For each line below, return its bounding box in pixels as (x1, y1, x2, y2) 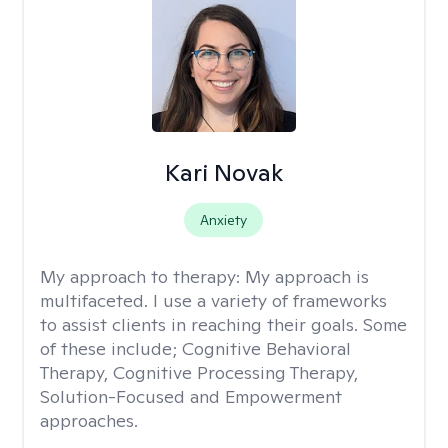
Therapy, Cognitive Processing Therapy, (40, 361, 358, 384)
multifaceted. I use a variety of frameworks (40, 289, 387, 312)
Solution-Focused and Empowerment (40, 385, 342, 408)
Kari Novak (164, 157, 283, 188)
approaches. (40, 409, 138, 432)
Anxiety (200, 211, 248, 229)
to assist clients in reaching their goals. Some (40, 313, 407, 336)
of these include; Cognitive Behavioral (40, 337, 351, 360)
